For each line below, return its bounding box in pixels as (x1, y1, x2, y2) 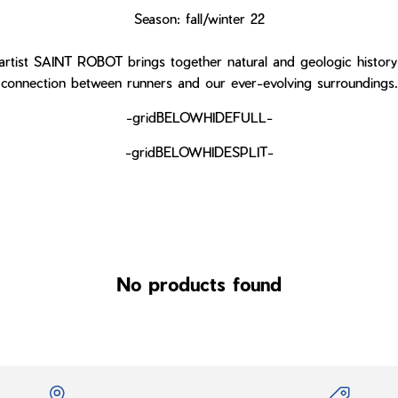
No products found (116, 272, 282, 295)
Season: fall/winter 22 (133, 10, 265, 27)
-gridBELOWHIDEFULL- (125, 108, 273, 125)
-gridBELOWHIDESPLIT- (124, 143, 274, 160)
